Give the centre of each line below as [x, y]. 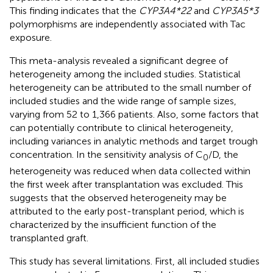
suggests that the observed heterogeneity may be [118, 197]
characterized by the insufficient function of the [113, 224]
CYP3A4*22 [165, 11]
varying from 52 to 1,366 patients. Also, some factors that [134, 115]
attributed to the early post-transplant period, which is [127, 211]
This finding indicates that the [74, 11]
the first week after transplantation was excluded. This [126, 184]
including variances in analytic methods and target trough [134, 141]
